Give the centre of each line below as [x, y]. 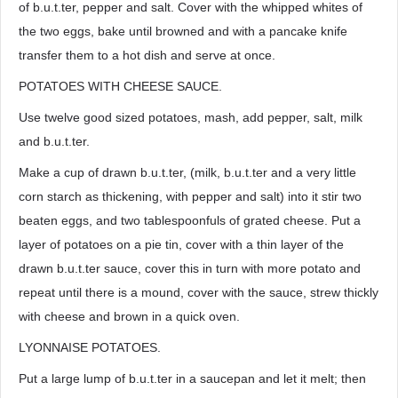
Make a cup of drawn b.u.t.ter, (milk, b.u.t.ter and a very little [187, 172]
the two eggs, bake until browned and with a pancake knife [183, 31]
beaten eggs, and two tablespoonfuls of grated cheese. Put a [190, 220]
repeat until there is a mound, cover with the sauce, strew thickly [199, 292]
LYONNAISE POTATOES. [90, 347]
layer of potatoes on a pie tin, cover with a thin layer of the [181, 244]
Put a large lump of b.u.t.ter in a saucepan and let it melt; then [192, 378]
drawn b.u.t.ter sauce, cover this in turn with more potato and [190, 268]
